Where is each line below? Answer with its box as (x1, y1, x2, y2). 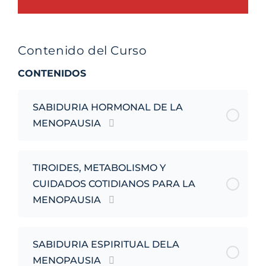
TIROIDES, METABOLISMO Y (33, 162, 166, 174)
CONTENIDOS (18, 68, 86, 80)
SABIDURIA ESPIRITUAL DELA (33, 239, 179, 251)
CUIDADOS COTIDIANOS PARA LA (33, 178, 195, 190)
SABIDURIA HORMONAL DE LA (33, 102, 183, 113)
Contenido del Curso (18, 43, 147, 58)
